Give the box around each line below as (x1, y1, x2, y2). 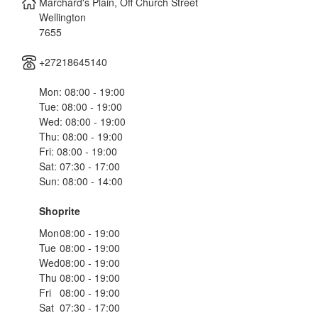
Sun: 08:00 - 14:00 (39, 174, 123, 188)
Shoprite (39, 204, 80, 218)
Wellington (39, 10, 86, 24)
